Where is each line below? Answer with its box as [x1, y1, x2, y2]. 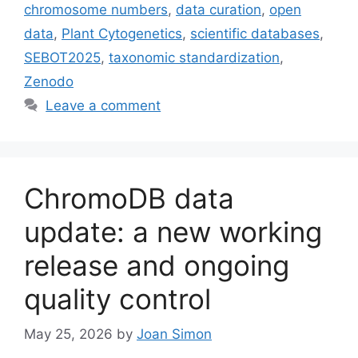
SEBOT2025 [24, 49, 101, 66]
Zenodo [24, 73, 74, 89]
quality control [24, 281, 211, 316]
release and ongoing [24, 248, 289, 282]
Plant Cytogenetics [62, 25, 182, 42]
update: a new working [24, 214, 322, 249]
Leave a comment [46, 97, 161, 113]
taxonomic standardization [109, 49, 280, 66]
